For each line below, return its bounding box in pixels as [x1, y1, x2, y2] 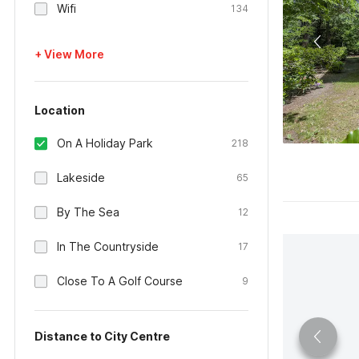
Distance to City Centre [34, 329, 170, 343]
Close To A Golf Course [57, 274, 183, 288]
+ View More [34, 47, 104, 61]
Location [34, 103, 85, 117]
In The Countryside [57, 240, 159, 253]
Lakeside [57, 171, 105, 184]
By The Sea [57, 205, 119, 219]
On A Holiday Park [57, 136, 153, 150]
